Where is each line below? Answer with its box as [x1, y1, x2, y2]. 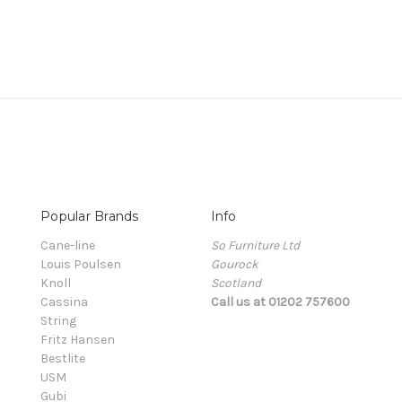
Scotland [210, 275, 261, 292]
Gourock [210, 257, 258, 273]
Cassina [40, 294, 88, 310]
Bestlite [40, 351, 85, 367]
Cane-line [40, 238, 95, 254]
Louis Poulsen [40, 257, 121, 273]
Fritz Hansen [40, 332, 115, 348]
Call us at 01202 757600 [210, 294, 350, 310]
